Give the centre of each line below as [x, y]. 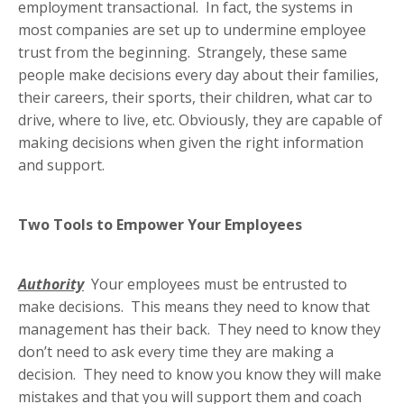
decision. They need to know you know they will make [200, 375]
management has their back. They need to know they [199, 330]
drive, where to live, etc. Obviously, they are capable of [200, 120]
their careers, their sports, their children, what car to [195, 98]
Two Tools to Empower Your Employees [160, 225]
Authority [51, 285]
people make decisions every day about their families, [198, 75]
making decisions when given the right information [191, 143]
